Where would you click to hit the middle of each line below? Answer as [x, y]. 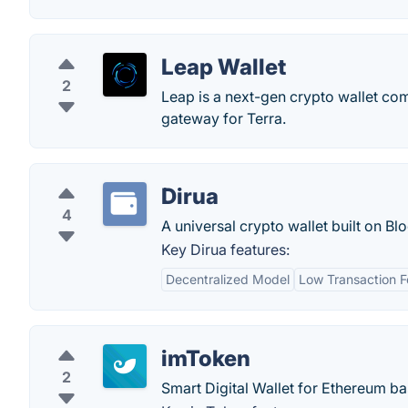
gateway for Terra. [224, 118]
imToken [206, 358]
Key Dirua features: [225, 250]
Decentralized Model [228, 279]
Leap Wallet [224, 67]
